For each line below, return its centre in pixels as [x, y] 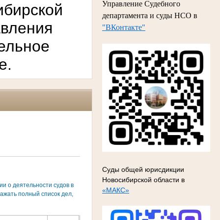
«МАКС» [116, 190]
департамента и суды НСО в [150, 15]
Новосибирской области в [143, 179]
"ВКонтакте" [124, 27]
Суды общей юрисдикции [143, 169]
